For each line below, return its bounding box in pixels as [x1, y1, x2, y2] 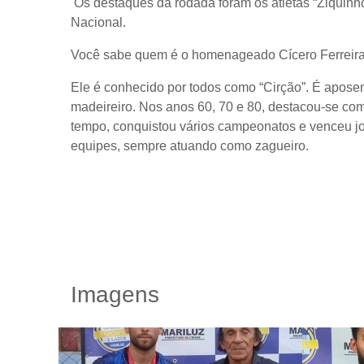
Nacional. [71, 15, 126, 29]
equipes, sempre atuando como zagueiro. [71, 138, 309, 153]
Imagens [71, 281, 159, 307]
